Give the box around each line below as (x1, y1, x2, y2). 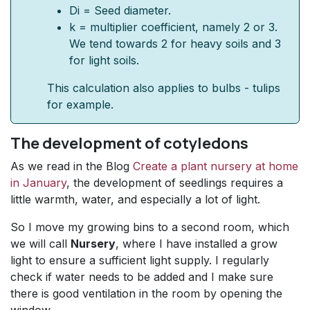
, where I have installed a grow (116, 236, 277, 250)
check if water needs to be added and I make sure (10, 269, 273, 284)
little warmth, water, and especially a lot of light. (10, 192, 260, 206)
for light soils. (69, 53, 139, 67)
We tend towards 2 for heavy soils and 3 (69, 36, 281, 51)
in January (10, 175, 66, 190)
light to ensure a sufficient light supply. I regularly (10, 253, 269, 267)
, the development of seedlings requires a (66, 175, 283, 190)
